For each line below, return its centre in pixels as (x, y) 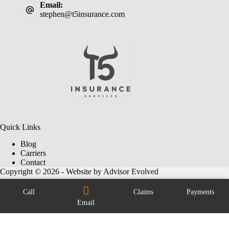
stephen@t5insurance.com (82, 14)
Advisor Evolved (131, 171)
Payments (200, 192)
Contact (33, 162)
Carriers (33, 153)
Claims (143, 192)
